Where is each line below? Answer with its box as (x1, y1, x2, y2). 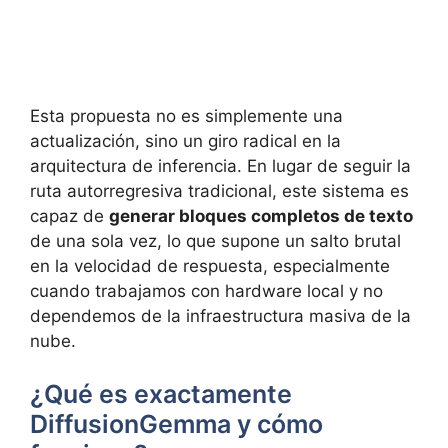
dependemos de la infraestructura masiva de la (30, 305, 411, 326)
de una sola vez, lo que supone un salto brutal (30, 230, 401, 251)
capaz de (30, 205, 109, 226)
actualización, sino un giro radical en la (30, 130, 341, 151)
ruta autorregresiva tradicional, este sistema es (30, 180, 409, 201)
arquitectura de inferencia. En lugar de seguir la (30, 155, 411, 176)
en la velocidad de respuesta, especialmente (30, 255, 390, 276)
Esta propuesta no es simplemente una (30, 105, 343, 126)
